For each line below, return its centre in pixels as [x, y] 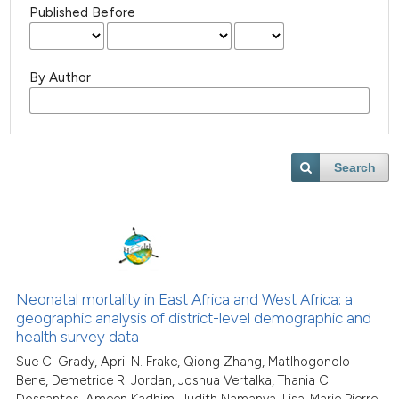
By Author [61, 77]
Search [355, 168]
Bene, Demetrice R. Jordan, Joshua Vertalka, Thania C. [174, 381]
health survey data [78, 336]
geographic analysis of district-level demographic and [194, 318]
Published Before [83, 13]
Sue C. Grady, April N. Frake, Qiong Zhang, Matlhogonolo [183, 362]
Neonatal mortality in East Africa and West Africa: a [185, 299]
